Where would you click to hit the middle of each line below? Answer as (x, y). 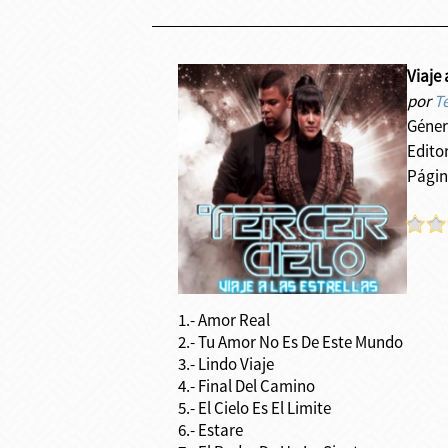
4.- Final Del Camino (246, 386)
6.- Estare (210, 430)
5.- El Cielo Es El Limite (254, 408)
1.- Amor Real (223, 320)
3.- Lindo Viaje (225, 364)
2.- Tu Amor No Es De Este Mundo (290, 342)
